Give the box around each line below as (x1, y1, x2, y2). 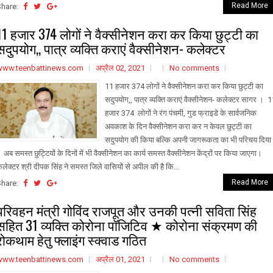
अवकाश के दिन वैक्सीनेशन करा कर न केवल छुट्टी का (105, 122, 252, 131)
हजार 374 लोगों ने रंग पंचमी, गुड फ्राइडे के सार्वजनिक (105, 108, 257, 118)
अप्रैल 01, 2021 (96, 255, 145, 264)
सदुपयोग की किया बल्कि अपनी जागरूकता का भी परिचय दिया (105, 135, 271, 144)
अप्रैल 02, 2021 (96, 63, 145, 73)
